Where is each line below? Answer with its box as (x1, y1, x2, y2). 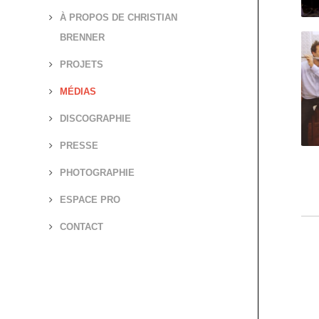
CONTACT (59, 221, 103, 232)
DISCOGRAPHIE (59, 113, 131, 124)
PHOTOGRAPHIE (59, 167, 135, 178)
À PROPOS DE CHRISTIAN (59, 12, 177, 23)
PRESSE (59, 140, 98, 151)
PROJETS (59, 59, 103, 70)
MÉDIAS (59, 86, 96, 97)
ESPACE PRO (59, 194, 120, 205)
